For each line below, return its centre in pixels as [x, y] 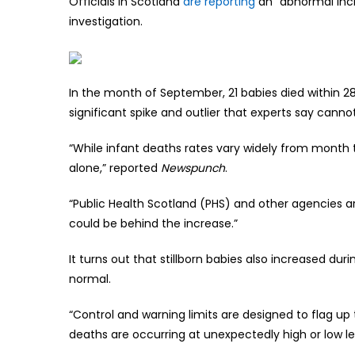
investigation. [106, 21]
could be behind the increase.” [153, 223]
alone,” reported [115, 168]
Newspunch [193, 168]
